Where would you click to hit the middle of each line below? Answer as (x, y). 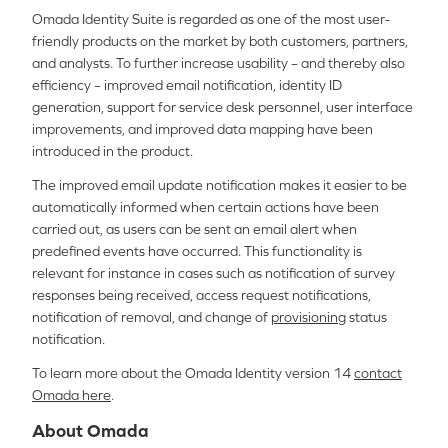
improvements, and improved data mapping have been (202, 129)
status (366, 317)
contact (378, 373)
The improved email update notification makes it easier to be (219, 185)
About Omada (90, 430)
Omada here (71, 395)
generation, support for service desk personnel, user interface (222, 107)
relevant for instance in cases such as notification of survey (213, 273)
